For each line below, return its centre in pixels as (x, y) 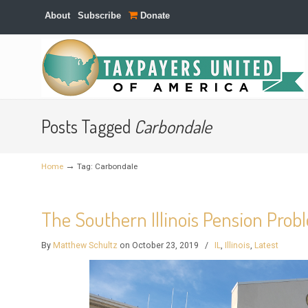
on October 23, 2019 (159, 245)
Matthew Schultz (86, 245)
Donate (154, 15)
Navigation (51, 81)
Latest (267, 245)
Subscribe (100, 15)
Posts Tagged (88, 126)
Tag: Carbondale (108, 166)
